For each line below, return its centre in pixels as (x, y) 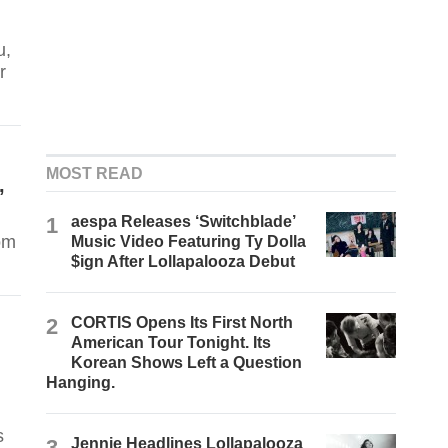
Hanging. (81, 383)
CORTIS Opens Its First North (182, 323)
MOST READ (95, 174)
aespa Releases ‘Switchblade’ (183, 222)
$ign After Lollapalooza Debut (183, 262)
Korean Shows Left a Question (187, 363)
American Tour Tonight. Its (171, 343)
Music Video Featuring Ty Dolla (189, 242)
